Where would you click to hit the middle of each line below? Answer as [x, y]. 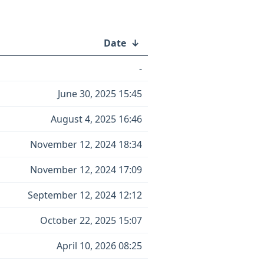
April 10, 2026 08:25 [99, 246]
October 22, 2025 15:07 [91, 220]
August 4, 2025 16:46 [96, 119]
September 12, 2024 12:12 [85, 195]
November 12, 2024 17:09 [86, 170]
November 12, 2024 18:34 [86, 144]
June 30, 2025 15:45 [100, 94]
